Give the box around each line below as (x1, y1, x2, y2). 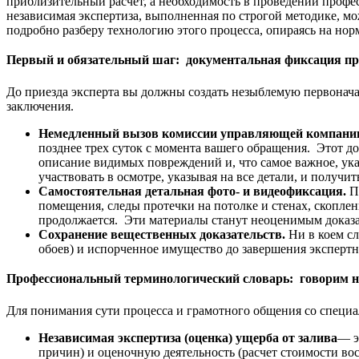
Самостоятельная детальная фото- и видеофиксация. (38, 184, 349, 198)
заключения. (6, 99, 74, 113)
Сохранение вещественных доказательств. (38, 227, 288, 241)
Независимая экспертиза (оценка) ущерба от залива (38, 330, 337, 345)
